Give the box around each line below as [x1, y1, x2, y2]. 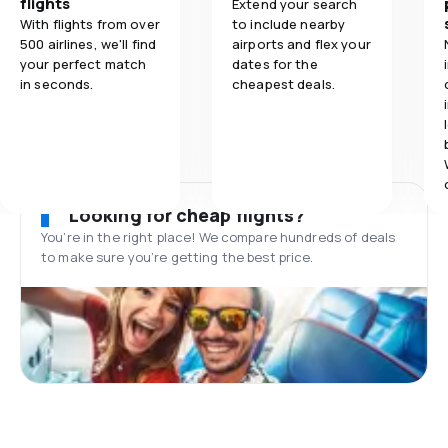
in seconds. [20, 75, 94, 93]
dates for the [232, 55, 318, 73]
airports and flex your [232, 35, 371, 53]
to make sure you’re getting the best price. [41, 248, 314, 266]
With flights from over [20, 15, 160, 33]
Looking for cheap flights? [69, 203, 306, 227]
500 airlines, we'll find [20, 35, 157, 53]
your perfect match [20, 55, 147, 73]
